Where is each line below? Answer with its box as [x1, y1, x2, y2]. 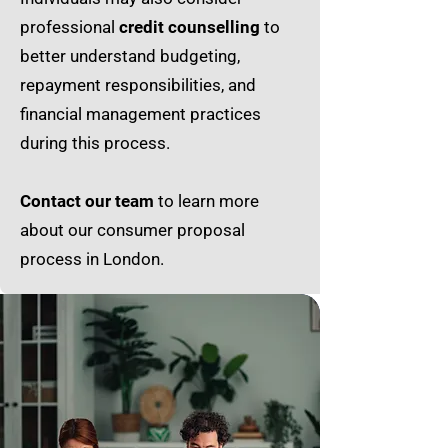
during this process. [20, 133, 174, 153]
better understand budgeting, [20, 46, 240, 66]
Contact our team [20, 191, 154, 211]
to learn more [154, 191, 259, 211]
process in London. [20, 249, 164, 269]
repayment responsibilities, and [20, 75, 256, 95]
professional [20, 17, 119, 37]
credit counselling [119, 17, 260, 37]
